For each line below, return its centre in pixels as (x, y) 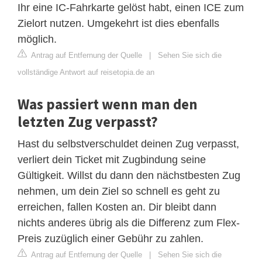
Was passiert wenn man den (108, 104)
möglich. (37, 39)
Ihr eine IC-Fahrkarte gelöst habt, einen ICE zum (131, 7)
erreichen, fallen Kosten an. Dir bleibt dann (117, 207)
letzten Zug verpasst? (88, 121)
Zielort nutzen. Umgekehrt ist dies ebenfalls (118, 23)
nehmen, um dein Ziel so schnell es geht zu (119, 191)
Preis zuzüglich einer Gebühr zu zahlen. (111, 238)
